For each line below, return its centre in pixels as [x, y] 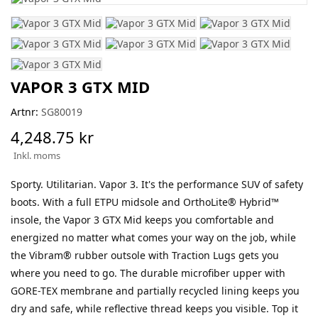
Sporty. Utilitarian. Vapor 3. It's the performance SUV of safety [157, 185]
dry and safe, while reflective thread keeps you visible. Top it [154, 309]
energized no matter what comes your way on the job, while [153, 238]
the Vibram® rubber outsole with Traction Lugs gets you [145, 256]
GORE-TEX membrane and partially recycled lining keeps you [155, 291]
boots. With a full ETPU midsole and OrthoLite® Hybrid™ [145, 202]
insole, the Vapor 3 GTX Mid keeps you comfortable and [142, 220]
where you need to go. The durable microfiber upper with [148, 273]
